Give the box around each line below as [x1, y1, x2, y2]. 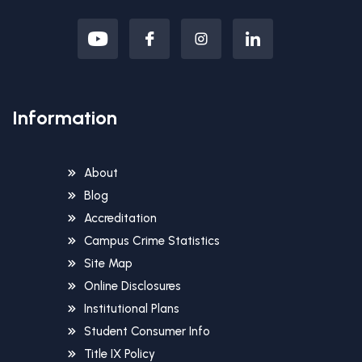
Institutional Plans [84, 301, 179, 317]
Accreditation [84, 211, 157, 226]
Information [12, 106, 117, 130]
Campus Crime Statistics [84, 234, 220, 249]
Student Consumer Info [84, 324, 210, 339]
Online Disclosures [84, 279, 181, 294]
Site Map [84, 256, 133, 271]
